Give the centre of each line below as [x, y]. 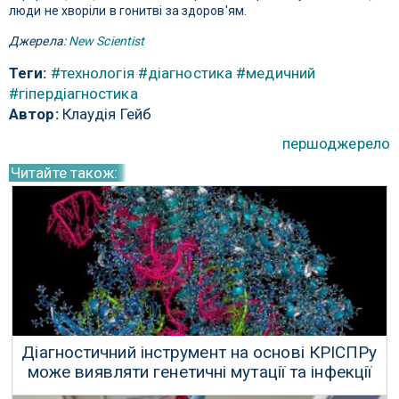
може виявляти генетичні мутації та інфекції [199, 372]
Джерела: [39, 41]
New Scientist [106, 41]
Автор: [34, 114]
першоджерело [336, 144]
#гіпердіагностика [73, 94]
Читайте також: [65, 173]
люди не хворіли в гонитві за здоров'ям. [128, 11]
